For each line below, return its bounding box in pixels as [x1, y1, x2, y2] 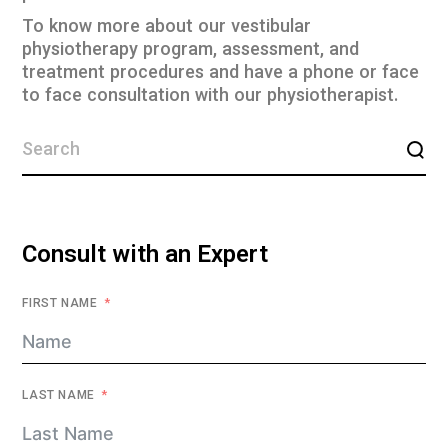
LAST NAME [22, 387, 95, 405]
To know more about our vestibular [22, 14, 312, 42]
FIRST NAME [22, 295, 98, 313]
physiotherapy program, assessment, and [22, 37, 360, 65]
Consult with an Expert [22, 237, 269, 275]
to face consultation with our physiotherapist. [22, 83, 399, 111]
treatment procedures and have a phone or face [22, 60, 420, 88]
